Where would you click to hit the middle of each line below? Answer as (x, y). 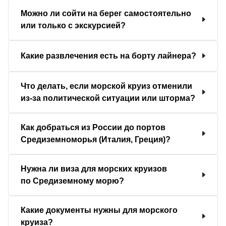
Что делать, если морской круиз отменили (106, 86)
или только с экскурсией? (73, 25)
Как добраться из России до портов (93, 127)
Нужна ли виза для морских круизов (94, 168)
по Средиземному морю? (72, 181)
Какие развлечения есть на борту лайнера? (108, 55)
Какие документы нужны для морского (99, 210)
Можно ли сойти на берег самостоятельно (106, 13)
